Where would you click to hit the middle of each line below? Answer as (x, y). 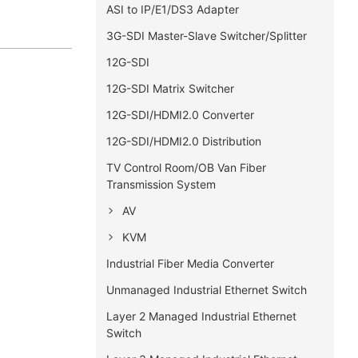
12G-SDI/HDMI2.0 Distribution (183, 141)
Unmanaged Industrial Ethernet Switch (206, 289)
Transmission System (161, 184)
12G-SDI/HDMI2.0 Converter (180, 114)
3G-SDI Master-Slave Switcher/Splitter (206, 35)
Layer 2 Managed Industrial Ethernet (201, 316)
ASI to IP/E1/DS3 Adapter (172, 9)
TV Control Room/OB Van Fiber (186, 167)
